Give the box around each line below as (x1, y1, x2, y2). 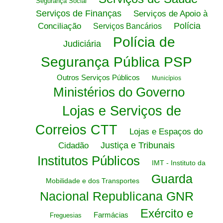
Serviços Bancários (93, 22, 162, 30)
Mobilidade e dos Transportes (45, 177, 139, 185)
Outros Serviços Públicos (57, 73, 140, 82)
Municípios (152, 75, 181, 82)
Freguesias (50, 212, 82, 219)
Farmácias (94, 211, 128, 219)
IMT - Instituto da (152, 159, 206, 167)
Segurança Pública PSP (41, 54, 192, 70)
